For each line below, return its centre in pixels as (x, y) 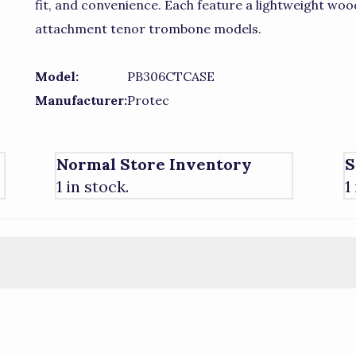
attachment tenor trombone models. (148, 29)
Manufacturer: (81, 100)
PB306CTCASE (171, 76)
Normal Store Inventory (154, 164)
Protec (148, 100)
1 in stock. (93, 186)
